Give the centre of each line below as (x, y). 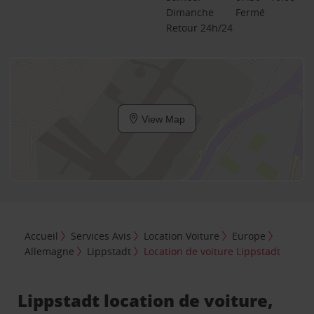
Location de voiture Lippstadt (212, 252)
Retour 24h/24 (199, 27)
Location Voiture (182, 236)
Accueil (42, 236)
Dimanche (190, 12)
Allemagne (50, 252)
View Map (162, 119)
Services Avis (101, 236)
